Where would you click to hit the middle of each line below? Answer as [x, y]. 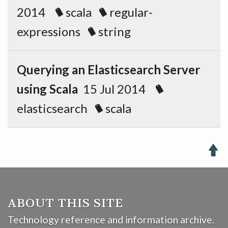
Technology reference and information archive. [111, 220]
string [113, 31]
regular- [130, 12]
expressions [49, 31]
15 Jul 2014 [117, 89]
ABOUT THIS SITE [65, 203]
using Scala [47, 89]
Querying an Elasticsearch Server [108, 69]
